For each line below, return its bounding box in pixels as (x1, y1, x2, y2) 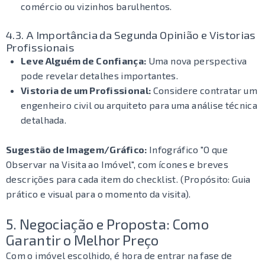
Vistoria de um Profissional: (21, 85, 151, 96)
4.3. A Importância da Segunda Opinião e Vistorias (6, 28, 256, 41)
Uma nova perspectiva (146, 55, 247, 66)
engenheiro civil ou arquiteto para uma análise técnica (21, 99, 257, 111)
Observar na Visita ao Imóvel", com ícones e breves (6, 159, 228, 170)
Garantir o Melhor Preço (6, 231, 159, 248)
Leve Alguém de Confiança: (21, 55, 147, 66)
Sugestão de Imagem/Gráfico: (6, 144, 147, 155)
